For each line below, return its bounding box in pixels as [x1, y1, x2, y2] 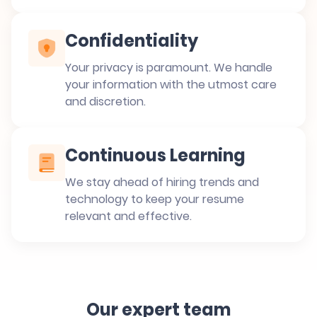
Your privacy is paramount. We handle [65, 59, 272, 76]
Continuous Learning [65, 144, 246, 167]
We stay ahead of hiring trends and [65, 174, 259, 190]
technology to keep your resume [65, 191, 244, 207]
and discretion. [65, 93, 146, 110]
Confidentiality [65, 29, 198, 52]
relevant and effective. [65, 208, 192, 224]
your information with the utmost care [65, 76, 277, 93]
